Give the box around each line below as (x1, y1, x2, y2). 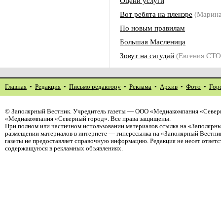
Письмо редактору (69, 83, 121, 90)
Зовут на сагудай (120, 51, 174, 60)
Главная (5, 83, 27, 90)
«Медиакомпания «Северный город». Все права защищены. (5, 115, 171, 122)
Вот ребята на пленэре (120, 10, 192, 18)
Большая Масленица (120, 37, 185, 46)
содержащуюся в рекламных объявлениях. (5, 145, 123, 152)
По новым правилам (120, 24, 185, 32)
